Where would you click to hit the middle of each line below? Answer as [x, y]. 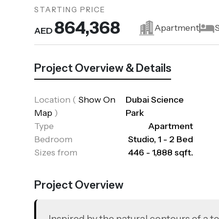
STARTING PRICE [70, 10]
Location [53, 100]
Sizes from [56, 153]
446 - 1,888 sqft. [161, 153]
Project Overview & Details [103, 68]
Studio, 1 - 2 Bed [161, 139]
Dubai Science [155, 100]
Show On [97, 100]
